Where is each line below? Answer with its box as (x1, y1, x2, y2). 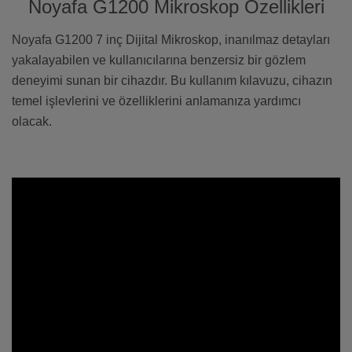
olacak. (12, 115, 52, 129)
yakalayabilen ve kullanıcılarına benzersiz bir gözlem (12, 53, 306, 68)
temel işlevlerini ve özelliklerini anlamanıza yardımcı (12, 94, 301, 108)
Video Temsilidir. (12, 181, 104, 195)
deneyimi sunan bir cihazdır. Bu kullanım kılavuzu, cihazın (12, 74, 332, 88)
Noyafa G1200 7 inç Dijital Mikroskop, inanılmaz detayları (12, 33, 330, 47)
